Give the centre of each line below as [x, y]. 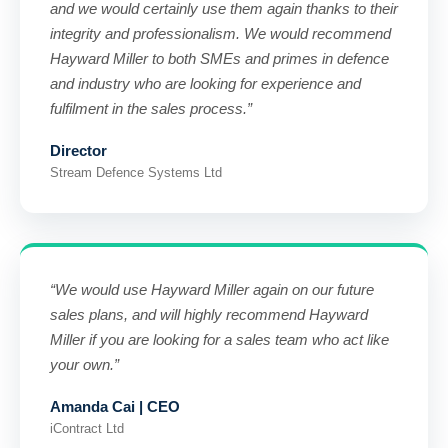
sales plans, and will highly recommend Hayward [209, 314]
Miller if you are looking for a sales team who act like [219, 339]
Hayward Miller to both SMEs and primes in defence [219, 58]
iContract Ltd [87, 428]
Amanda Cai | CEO [115, 406]
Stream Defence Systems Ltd [136, 172]
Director [78, 150]
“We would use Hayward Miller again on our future [212, 289]
